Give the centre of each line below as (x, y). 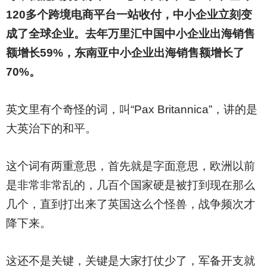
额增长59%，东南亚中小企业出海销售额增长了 (125, 53)
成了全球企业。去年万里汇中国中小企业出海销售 (130, 34)
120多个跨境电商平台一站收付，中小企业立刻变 (129, 15)
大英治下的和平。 (51, 128)
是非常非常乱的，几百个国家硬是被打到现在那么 (130, 185)
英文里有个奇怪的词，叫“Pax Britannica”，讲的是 (131, 109)
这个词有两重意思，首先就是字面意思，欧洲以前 (130, 166)
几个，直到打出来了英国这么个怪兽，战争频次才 (130, 204)
